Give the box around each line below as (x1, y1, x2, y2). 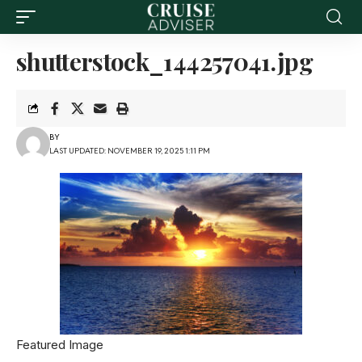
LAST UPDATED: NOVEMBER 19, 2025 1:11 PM (48, 145, 210, 156)
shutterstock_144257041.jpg (16, 45, 313, 78)
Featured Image (16, 337, 103, 352)
